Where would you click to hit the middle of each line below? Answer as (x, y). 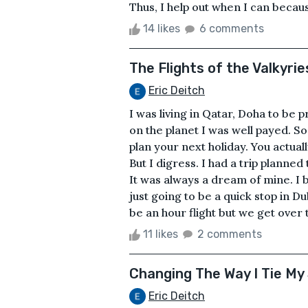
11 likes (161, 234)
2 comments (230, 234)
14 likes (162, 28)
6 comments (232, 28)
